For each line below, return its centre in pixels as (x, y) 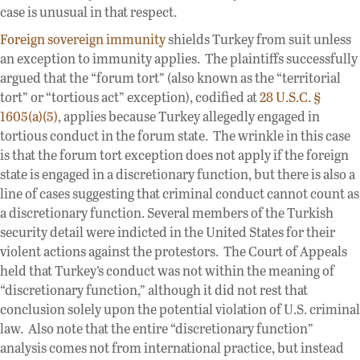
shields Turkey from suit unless (258, 39)
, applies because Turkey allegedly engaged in (189, 116)
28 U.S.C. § (290, 96)
